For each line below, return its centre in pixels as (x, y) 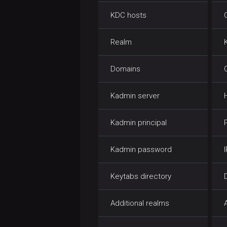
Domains (125, 69)
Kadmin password (141, 149)
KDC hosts (128, 15)
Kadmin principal (139, 122)
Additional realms (140, 203)
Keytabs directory (141, 176)
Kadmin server (135, 96)
